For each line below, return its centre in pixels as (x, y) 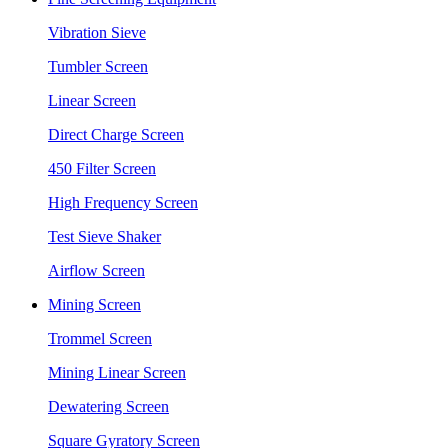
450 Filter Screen (102, 168)
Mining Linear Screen (117, 372)
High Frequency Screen (123, 202)
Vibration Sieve (97, 32)
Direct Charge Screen (116, 134)
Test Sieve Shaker (104, 236)
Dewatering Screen (108, 406)
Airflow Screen (96, 270)
